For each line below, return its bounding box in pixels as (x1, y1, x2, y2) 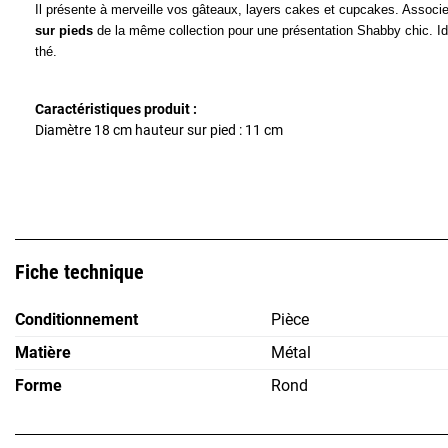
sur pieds (35, 23, 93, 39)
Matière (15, 343, 71, 363)
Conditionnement (15, 310, 138, 330)
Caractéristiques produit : (35, 101, 197, 118)
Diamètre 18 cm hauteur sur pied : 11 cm (35, 122, 286, 139)
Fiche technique (15, 260, 144, 285)
